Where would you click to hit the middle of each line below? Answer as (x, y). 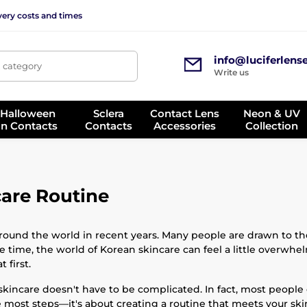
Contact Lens (185, 113)
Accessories (185, 125)
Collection (272, 125)
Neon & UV (272, 113)
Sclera (108, 113)
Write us (231, 72)
